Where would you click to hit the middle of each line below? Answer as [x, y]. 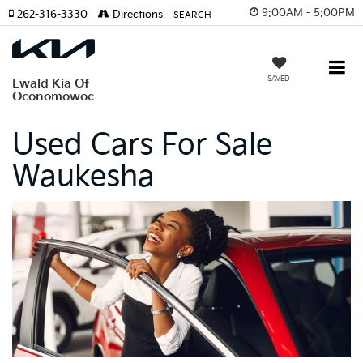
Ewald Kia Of [51, 83]
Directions [136, 15]
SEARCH [192, 15]
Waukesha [83, 177]
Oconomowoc [53, 96]
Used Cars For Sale [142, 145]
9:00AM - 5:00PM [308, 13]
